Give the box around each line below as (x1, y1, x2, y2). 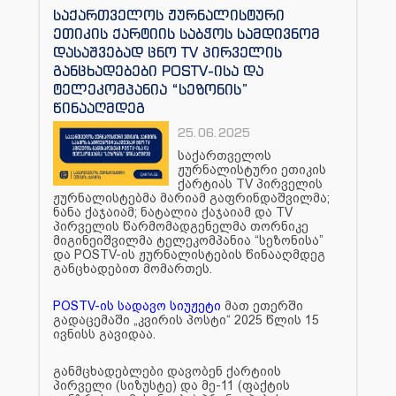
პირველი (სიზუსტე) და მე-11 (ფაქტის (53, 377, 290, 392)
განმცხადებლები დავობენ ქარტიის (53, 363, 281, 378)
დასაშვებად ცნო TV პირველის (53, 42, 282, 61)
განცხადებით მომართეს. (53, 261, 212, 276)
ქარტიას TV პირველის (178, 176, 324, 191)
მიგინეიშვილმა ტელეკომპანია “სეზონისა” (53, 232, 324, 247)
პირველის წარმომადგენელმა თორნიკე (53, 218, 308, 233)
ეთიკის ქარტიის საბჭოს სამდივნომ (53, 24, 320, 42)
